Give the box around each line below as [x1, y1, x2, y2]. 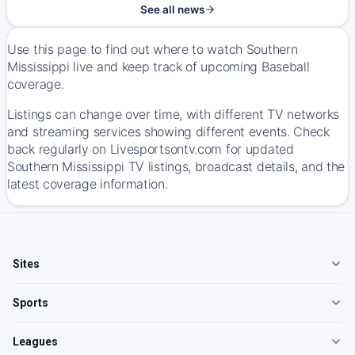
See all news [139, 3, 204, 16]
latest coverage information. [7, 176, 168, 192]
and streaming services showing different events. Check [7, 124, 330, 139]
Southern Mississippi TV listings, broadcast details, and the [7, 158, 345, 174]
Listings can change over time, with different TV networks [7, 106, 339, 122]
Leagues [13, 335, 58, 348]
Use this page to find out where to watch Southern [7, 41, 298, 57]
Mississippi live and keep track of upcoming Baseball [7, 59, 310, 74]
